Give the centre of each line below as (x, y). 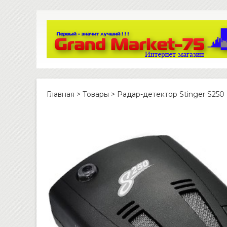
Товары (96, 94)
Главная (61, 94)
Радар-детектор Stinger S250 (171, 94)
